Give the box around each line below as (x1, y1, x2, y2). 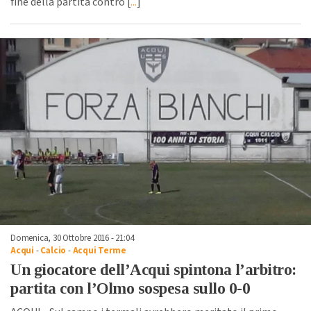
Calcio (40, 244, 67, 258)
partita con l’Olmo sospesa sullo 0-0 (10, 280, 250, 298)
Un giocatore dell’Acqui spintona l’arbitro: (10, 261, 296, 279)
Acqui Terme (72, 244, 126, 258)
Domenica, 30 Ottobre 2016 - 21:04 (10, 232, 134, 245)
